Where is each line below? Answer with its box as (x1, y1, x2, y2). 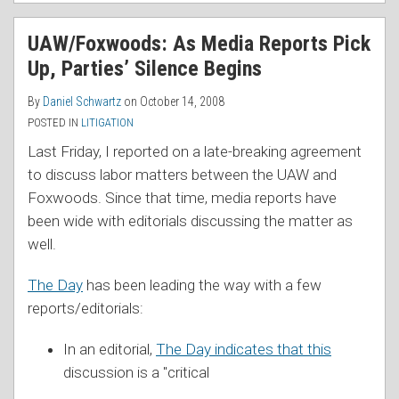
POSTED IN (28, 115, 81, 129)
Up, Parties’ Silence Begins (28, 55, 262, 81)
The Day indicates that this (156, 339, 331, 358)
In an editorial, (63, 339, 156, 358)
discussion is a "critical (63, 362, 209, 381)
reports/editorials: (28, 298, 143, 317)
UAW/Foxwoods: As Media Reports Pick (28, 30, 370, 56)
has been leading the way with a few (83, 275, 322, 294)
